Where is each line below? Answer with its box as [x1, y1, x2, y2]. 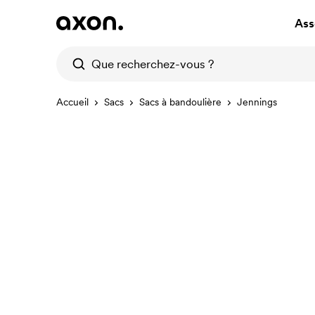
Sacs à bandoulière [139, 96, 221, 108]
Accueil [56, 96, 89, 108]
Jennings [237, 96, 277, 108]
